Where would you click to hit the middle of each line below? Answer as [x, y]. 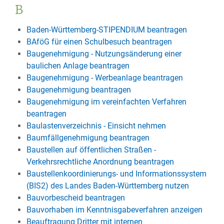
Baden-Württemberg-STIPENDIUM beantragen [106, 30]
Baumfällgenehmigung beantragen [88, 138]
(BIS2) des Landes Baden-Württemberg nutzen [107, 186]
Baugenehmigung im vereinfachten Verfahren [106, 102]
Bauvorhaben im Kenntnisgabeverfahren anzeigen [114, 210]
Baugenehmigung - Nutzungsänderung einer [104, 54]
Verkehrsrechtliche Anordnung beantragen [100, 162]
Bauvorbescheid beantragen [75, 198]
